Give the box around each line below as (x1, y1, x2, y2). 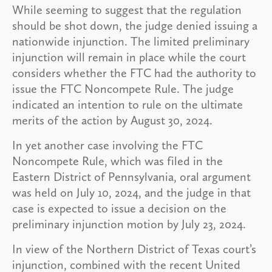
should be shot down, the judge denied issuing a (12, 18, 257, 33)
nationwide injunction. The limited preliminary (12, 33, 250, 49)
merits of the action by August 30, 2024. (12, 112, 216, 127)
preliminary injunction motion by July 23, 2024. (12, 216, 249, 231)
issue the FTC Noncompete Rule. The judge (12, 81, 234, 96)
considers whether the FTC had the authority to (12, 65, 256, 80)
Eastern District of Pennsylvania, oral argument (12, 169, 251, 184)
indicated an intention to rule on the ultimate (12, 97, 243, 112)
